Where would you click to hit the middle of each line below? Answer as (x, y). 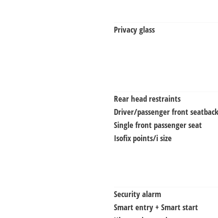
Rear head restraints (147, 98)
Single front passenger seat (158, 125)
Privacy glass (134, 29)
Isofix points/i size (143, 138)
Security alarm (137, 194)
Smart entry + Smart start (156, 207)
